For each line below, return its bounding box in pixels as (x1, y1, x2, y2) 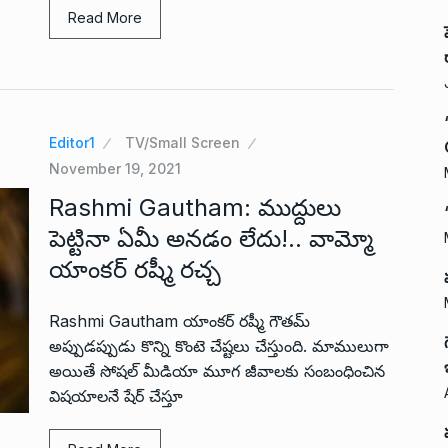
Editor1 (49, 134, 95, 151)
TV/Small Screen (125, 134, 240, 151)
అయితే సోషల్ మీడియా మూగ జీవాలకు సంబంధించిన (49, 361, 385, 381)
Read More (68, 9, 142, 26)
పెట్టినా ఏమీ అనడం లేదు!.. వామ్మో (49, 224, 373, 253)
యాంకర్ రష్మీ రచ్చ (49, 255, 221, 284)
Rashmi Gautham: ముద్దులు (49, 193, 341, 222)
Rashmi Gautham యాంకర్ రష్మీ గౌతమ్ (49, 311, 310, 331)
